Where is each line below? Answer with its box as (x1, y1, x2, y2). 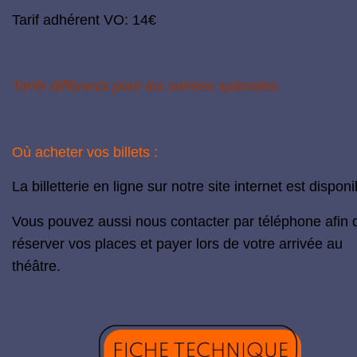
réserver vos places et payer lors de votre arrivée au (12, 236, 343, 253)
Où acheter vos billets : (12, 144, 158, 161)
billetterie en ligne (32, 178, 143, 195)
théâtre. (12, 258, 61, 275)
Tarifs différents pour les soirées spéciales (12, 78, 278, 95)
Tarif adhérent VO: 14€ (12, 12, 156, 29)
